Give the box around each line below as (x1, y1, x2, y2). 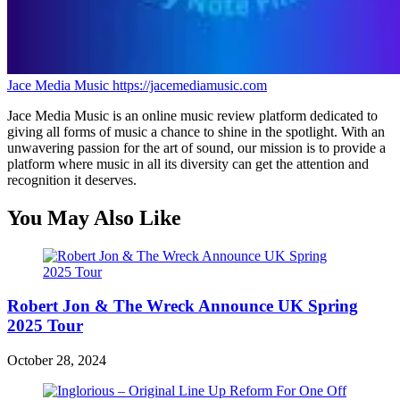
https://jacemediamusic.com (112, 77, 267, 93)
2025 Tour (7, 316, 83, 336)
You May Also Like (7, 205, 181, 229)
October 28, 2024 (7, 352, 106, 368)
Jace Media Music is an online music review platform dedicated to (7, 107, 378, 123)
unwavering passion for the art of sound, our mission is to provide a (7, 139, 386, 155)
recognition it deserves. (7, 171, 137, 187)
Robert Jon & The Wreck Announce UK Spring (7, 296, 358, 316)
